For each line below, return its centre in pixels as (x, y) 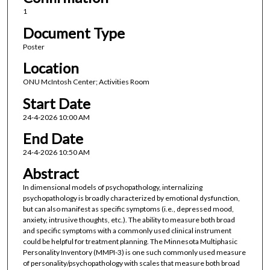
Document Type (74, 33)
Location (51, 68)
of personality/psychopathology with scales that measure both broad (131, 263)
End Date (53, 138)
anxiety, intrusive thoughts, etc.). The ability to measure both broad (129, 220)
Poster (33, 46)
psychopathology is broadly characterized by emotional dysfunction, (131, 198)
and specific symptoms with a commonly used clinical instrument (127, 231)
